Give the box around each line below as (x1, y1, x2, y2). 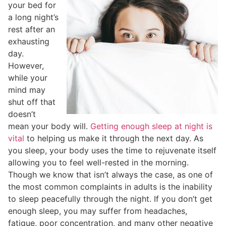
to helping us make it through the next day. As (24, 133, 203, 143)
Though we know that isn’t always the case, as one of (8, 169, 213, 180)
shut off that (8, 97, 55, 107)
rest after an (8, 24, 55, 34)
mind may (8, 85, 45, 95)
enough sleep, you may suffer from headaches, (8, 206, 187, 216)
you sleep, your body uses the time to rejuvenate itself (8, 145, 216, 155)
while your (8, 73, 47, 83)
